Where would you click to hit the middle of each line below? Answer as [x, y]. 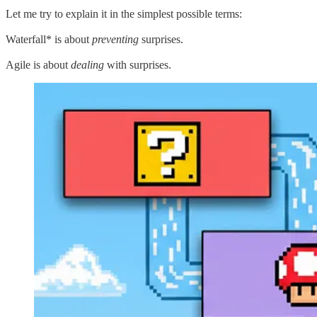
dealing [87, 64]
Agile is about [38, 64]
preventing [115, 39]
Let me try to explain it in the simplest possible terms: [124, 13]
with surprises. [138, 64]
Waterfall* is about [49, 39]
